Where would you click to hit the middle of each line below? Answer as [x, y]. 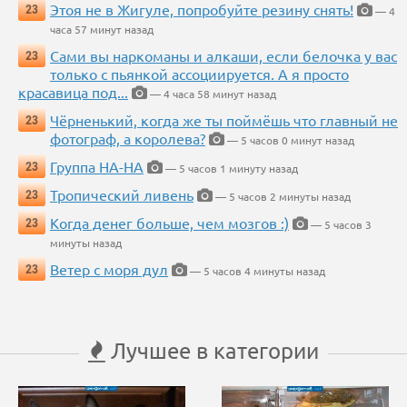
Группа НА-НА [97, 167]
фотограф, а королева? [128, 139]
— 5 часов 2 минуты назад [282, 197]
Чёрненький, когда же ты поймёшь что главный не [224, 120]
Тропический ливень [122, 195]
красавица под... [73, 92]
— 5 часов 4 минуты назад [256, 271]
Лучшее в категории [212, 351]
